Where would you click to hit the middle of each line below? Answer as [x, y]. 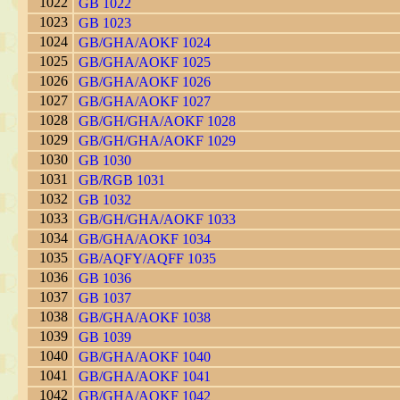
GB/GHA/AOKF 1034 [145, 239]
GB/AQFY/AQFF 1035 [147, 259]
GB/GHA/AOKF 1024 [145, 43]
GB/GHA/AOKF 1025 [145, 62]
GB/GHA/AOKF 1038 [145, 318]
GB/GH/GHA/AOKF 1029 [157, 141]
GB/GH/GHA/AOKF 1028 [157, 121]
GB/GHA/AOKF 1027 [145, 102]
